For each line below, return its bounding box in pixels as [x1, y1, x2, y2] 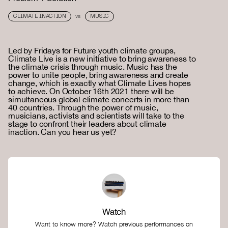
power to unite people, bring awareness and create [8, 70, 189, 80]
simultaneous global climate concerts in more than [8, 95, 190, 104]
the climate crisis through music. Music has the [8, 62, 177, 72]
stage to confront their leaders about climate [8, 119, 166, 129]
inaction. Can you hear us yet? [8, 127, 117, 137]
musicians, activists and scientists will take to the [8, 111, 184, 121]
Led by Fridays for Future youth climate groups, [8, 46, 176, 55]
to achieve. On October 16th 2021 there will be [8, 87, 174, 96]
